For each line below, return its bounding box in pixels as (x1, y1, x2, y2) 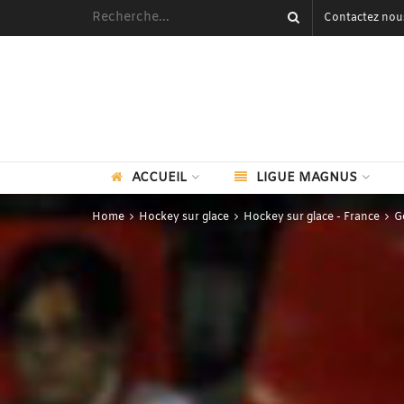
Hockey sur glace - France (243, 210, 380, 225)
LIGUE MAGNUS (255, 170, 357, 187)
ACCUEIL (131, 170, 187, 187)
